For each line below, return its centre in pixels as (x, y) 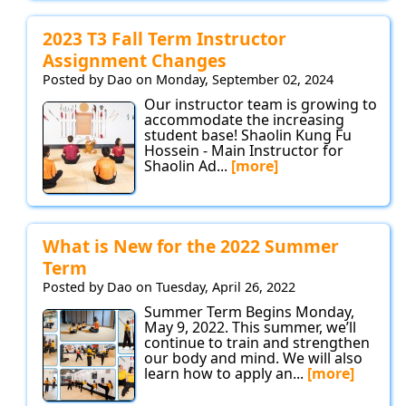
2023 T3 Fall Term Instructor (164, 39)
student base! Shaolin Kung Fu (248, 135)
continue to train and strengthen (257, 343)
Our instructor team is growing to (261, 105)
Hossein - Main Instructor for (244, 151)
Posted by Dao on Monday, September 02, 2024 (188, 80)
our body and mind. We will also (253, 358)
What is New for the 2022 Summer (191, 246)
